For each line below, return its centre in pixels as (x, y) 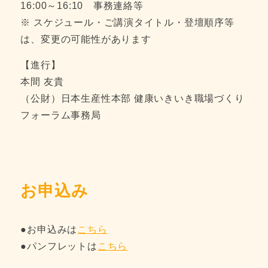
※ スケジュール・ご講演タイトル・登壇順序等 (127, 22)
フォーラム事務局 (61, 115)
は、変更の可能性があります (86, 39)
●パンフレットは (59, 246)
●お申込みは (49, 229)
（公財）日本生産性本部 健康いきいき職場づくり (133, 99)
